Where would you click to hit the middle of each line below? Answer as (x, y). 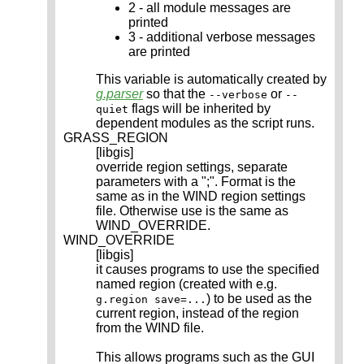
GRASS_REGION (116, 138)
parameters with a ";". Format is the (196, 182)
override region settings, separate (192, 167)
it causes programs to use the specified (208, 270)
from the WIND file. (150, 328)
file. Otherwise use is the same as (192, 211)
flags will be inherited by (199, 109)
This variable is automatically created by (211, 80)
